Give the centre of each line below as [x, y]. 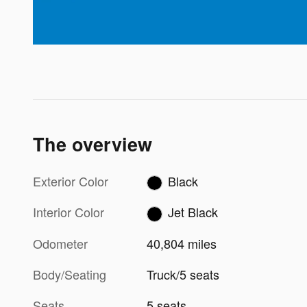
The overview [93, 144]
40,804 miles [182, 243]
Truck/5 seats [183, 274]
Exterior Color [71, 181]
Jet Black [193, 212]
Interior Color [69, 212]
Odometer [60, 243]
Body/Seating [70, 274]
